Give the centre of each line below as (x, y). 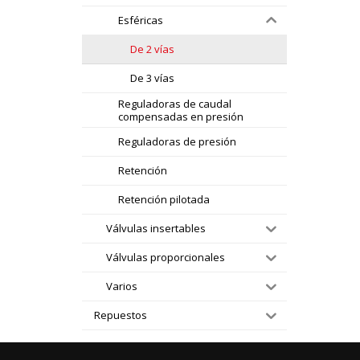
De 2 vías (152, 49)
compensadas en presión (181, 116)
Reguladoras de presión (177, 142)
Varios (122, 286)
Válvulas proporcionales (166, 258)
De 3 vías (152, 78)
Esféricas (141, 20)
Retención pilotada (164, 200)
